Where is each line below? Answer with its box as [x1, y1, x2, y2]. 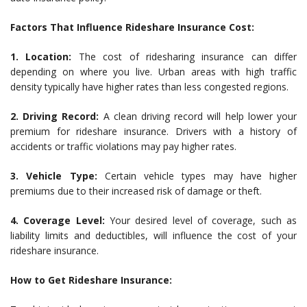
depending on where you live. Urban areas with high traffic [10, 65, 297, 79]
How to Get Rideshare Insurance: [10, 273, 172, 287]
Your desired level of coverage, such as [104, 214, 297, 228]
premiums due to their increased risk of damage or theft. [10, 184, 262, 198]
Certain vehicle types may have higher [97, 169, 297, 183]
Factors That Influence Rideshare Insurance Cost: [10, 21, 254, 34]
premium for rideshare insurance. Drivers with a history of [10, 125, 297, 138]
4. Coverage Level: [10, 214, 105, 228]
